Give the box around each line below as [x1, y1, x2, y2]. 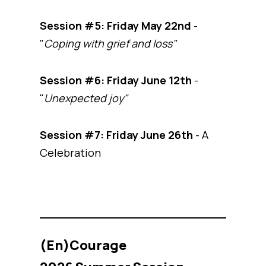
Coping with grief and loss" [44, 36, 176, 51]
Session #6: [40, 73, 104, 88]
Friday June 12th [107, 73, 192, 88]
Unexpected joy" [44, 91, 128, 106]
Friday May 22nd [107, 18, 191, 33]
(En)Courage [40, 236, 126, 255]
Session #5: [40, 18, 104, 33]
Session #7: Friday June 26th [40, 128, 193, 142]
